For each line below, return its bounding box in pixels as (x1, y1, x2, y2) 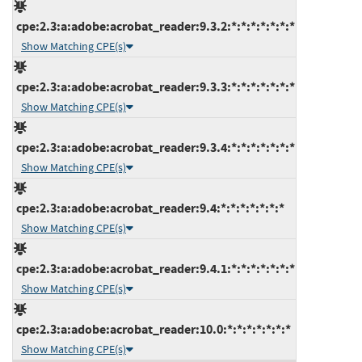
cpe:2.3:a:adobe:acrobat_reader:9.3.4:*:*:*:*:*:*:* (14, 138, 295, 156)
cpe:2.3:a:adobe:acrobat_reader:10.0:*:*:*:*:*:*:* (14, 320, 291, 338)
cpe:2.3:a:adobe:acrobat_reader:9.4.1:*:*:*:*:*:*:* (14, 259, 295, 277)
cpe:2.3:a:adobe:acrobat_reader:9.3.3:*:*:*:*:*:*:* (14, 78, 295, 95)
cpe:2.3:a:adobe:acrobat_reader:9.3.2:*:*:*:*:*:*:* (14, 17, 295, 35)
